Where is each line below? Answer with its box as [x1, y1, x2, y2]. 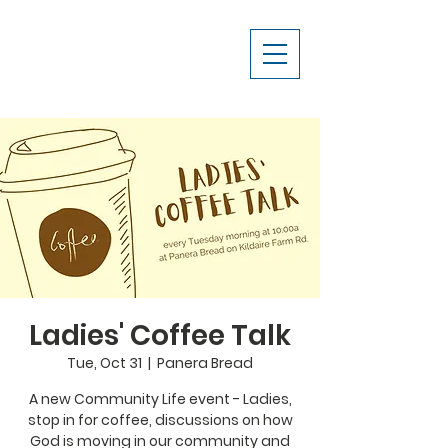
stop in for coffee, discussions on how [27, 410, 293, 430]
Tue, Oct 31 [67, 353, 142, 373]
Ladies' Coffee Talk [29, 316, 291, 355]
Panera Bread [157, 353, 253, 373]
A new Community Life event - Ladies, [28, 389, 292, 409]
